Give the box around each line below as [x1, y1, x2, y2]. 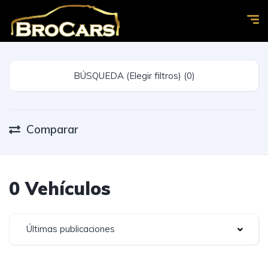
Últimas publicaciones [26, 223, 115, 234]
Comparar [26, 122, 78, 136]
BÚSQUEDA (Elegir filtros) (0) [183, 70, 195, 81]
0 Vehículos [9, 177, 111, 200]
